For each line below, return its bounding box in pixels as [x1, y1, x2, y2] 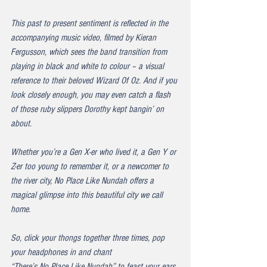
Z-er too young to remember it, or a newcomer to [11, 161, 171, 172]
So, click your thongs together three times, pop [11, 232, 167, 243]
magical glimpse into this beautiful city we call [11, 190, 165, 200]
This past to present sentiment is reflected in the [11, 18, 170, 29]
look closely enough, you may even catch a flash [11, 89, 173, 100]
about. [11, 118, 32, 129]
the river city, [11, 175, 54, 186]
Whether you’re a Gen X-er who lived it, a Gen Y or [11, 147, 178, 157]
